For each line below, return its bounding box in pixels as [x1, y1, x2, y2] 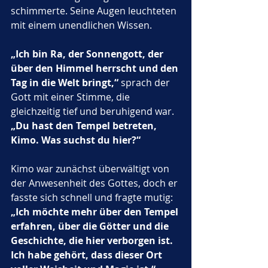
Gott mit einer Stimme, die [11, 90, 132, 103]
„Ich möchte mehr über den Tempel [11, 205, 181, 218]
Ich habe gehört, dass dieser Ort [11, 248, 165, 261]
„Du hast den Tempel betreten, [11, 119, 159, 132]
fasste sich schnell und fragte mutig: [11, 191, 175, 204]
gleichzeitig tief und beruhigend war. [11, 105, 176, 118]
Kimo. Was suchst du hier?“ [11, 133, 141, 147]
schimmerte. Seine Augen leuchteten [11, 4, 179, 17]
